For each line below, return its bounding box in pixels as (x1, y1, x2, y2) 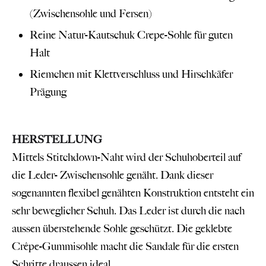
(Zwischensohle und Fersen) (30, 7, 152, 20)
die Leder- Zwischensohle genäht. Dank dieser (12, 168, 213, 182)
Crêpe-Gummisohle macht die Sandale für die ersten (12, 239, 239, 253)
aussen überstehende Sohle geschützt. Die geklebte (12, 221, 232, 235)
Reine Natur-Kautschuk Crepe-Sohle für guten (30, 28, 233, 42)
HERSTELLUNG (12, 132, 102, 146)
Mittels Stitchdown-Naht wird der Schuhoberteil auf (12, 150, 241, 164)
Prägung (30, 85, 66, 99)
